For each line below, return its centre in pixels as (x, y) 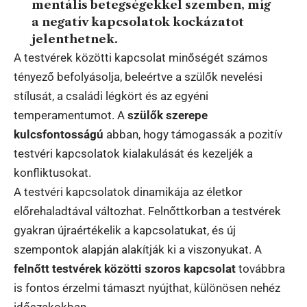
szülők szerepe (168, 115)
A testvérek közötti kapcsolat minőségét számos (141, 57)
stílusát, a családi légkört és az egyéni (111, 96)
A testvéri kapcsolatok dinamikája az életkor (128, 192)
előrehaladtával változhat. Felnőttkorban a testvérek (147, 211)
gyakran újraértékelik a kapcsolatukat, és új (125, 230)
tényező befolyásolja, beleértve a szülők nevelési (138, 76)
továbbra (260, 268)
